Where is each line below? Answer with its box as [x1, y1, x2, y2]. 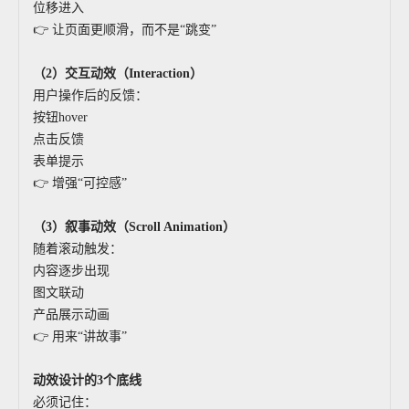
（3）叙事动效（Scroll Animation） [33, 220, 236, 234]
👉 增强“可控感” [33, 176, 127, 190]
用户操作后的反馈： [33, 89, 148, 102]
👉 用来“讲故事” [33, 330, 127, 343]
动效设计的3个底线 [33, 373, 142, 387]
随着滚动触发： [33, 242, 122, 256]
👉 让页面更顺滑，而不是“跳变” [33, 23, 216, 37]
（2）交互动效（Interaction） [33, 67, 203, 80]
